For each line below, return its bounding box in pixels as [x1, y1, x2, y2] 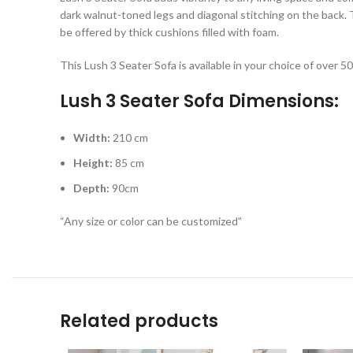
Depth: [73, 180, 110, 195]
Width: [73, 130, 110, 144]
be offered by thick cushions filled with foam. [60, 24, 279, 39]
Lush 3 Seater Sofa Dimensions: [60, 88, 339, 113]
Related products [60, 308, 218, 333]
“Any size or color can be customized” [60, 214, 242, 228]
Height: [73, 155, 113, 169]
